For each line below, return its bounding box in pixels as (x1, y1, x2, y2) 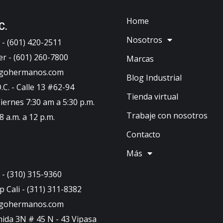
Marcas (126, 53, 154, 64)
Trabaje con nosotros (126, 110, 208, 121)
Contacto (126, 128, 160, 140)
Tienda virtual (126, 91, 178, 102)
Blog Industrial (126, 72, 182, 83)
